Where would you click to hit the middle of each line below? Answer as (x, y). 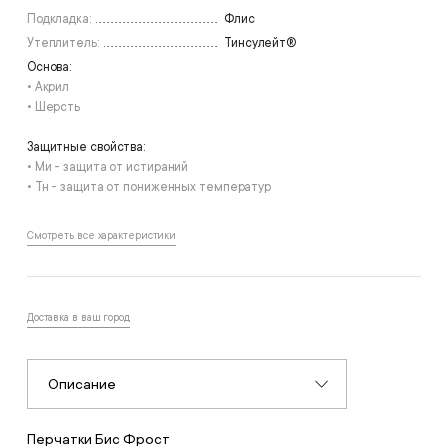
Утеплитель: (62, 42)
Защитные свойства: (86, 146)
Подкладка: (58, 18)
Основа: (49, 66)
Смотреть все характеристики (101, 235)
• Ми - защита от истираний (107, 166)
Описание (81, 383)
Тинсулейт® (260, 42)
